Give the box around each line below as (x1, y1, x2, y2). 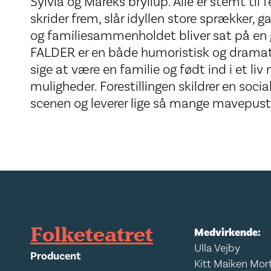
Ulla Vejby (194, 241, 241, 255)
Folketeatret (30, 221, 153, 250)
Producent (30, 249, 81, 263)
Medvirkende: (194, 226, 261, 240)
